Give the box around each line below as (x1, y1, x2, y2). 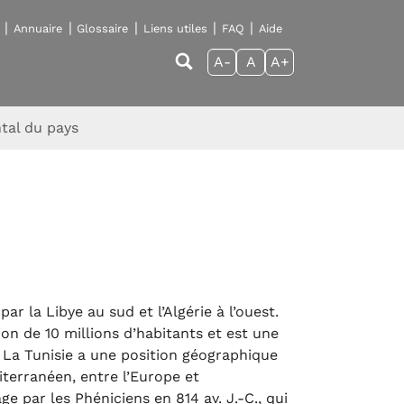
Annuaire (14, 22, 63, 36)
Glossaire (77, 22, 129, 36)
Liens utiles (142, 22, 207, 36)
